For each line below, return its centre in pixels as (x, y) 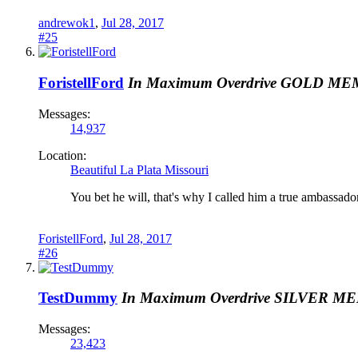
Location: (62, 155)
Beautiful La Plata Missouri (139, 169)
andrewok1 (67, 23)
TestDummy (78, 298)
